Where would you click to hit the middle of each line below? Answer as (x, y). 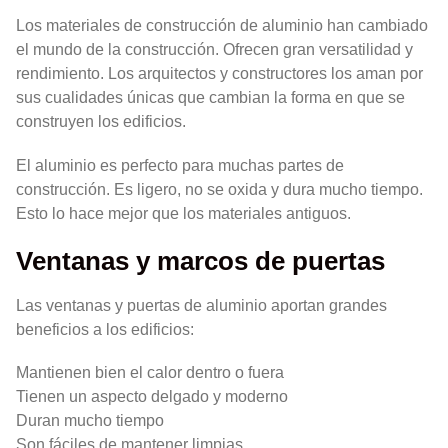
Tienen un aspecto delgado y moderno (152, 396)
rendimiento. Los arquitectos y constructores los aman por (219, 74)
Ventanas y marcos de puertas (200, 260)
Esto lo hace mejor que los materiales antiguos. (183, 213)
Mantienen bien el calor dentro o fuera (150, 372)
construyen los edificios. (101, 122)
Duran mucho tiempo (90, 420)
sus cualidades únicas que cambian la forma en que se (210, 98)
